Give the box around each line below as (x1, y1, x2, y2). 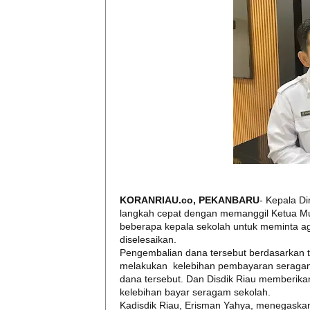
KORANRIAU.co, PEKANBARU (120, 194, 259, 206)
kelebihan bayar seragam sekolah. (120, 286, 271, 298)
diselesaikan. (120, 234, 176, 245)
